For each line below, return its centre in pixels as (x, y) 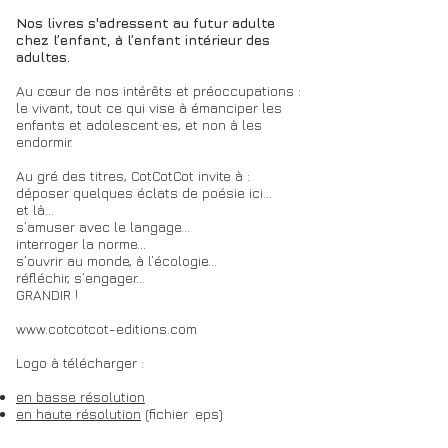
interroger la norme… (81, 243)
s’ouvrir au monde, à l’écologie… (116, 260)
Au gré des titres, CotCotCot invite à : (133, 175)
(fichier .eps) (182, 413)
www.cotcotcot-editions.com (106, 328)
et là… (35, 209)
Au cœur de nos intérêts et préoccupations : (158, 90)
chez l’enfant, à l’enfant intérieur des (143, 39)
